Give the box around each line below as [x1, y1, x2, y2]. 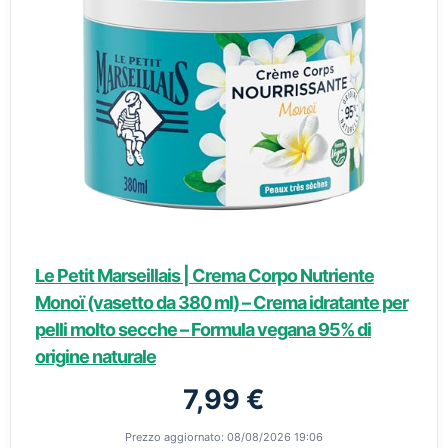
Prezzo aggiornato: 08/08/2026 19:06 [125, 429, 323, 444]
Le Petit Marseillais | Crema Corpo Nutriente [35, 264, 374, 286]
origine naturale [35, 345, 156, 367]
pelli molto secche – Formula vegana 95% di [35, 318, 371, 340]
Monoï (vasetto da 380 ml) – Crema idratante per [35, 291, 408, 313]
